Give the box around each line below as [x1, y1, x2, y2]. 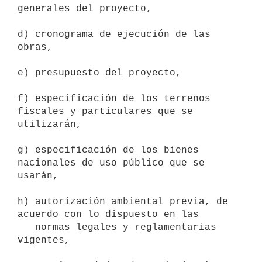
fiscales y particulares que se [18, 106, 193, 117]
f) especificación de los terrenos [18, 93, 211, 104]
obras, [18, 42, 58, 53]
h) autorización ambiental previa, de [18, 196, 228, 207]
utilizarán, [18, 119, 88, 130]
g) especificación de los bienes [18, 144, 199, 156]
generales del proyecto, [18, 3, 158, 14]
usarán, [18, 170, 64, 181]
